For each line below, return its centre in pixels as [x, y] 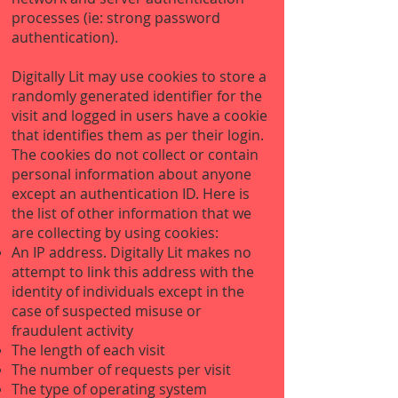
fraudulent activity [72, 330]
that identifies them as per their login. [138, 135]
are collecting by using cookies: [115, 233]
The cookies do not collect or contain [135, 155]
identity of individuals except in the [128, 291]
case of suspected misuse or [107, 311]
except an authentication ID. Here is [131, 194]
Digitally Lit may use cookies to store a [139, 76]
